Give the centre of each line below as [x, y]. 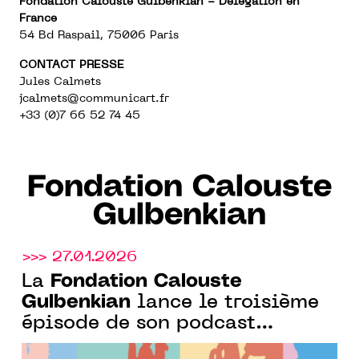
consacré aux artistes [128, 344]
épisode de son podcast [139, 323]
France [38, 18]
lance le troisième [225, 303]
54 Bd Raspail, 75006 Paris [99, 35]
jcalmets [43, 99]
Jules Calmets [60, 82]
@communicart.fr [118, 99]
